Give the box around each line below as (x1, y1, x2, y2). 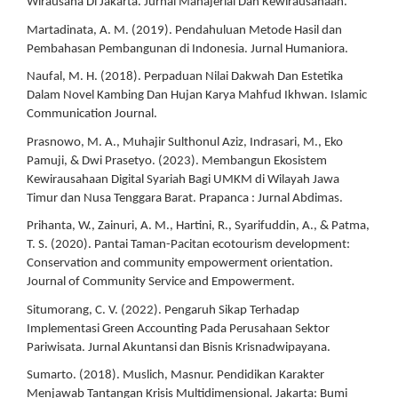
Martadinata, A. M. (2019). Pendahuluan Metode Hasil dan (27, 23, 342, 37)
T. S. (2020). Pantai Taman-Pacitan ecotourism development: (27, 238, 350, 251)
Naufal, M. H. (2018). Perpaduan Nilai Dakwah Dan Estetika (27, 70, 343, 84)
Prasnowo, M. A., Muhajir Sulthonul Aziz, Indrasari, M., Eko (27, 135, 343, 149)
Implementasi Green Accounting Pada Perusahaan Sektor (27, 322, 330, 336)
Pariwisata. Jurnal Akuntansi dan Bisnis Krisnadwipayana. (27, 340, 330, 354)
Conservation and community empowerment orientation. (27, 257, 333, 270)
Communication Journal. (27, 107, 157, 121)
